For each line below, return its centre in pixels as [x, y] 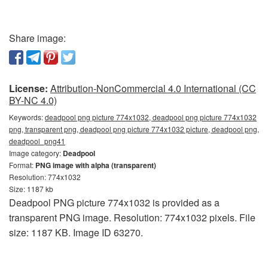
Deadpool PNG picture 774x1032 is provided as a [114, 203]
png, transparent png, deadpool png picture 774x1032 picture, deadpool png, [134, 129]
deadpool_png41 [37, 141]
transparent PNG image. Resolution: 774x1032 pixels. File [132, 218]
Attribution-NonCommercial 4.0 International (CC [153, 89]
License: [28, 89]
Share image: [37, 38]
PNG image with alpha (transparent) [96, 165]
